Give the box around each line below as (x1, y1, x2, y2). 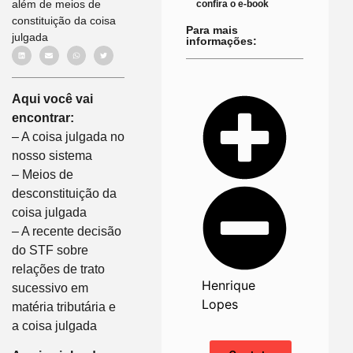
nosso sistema (12, 148, 92, 162)
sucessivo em (12, 281, 88, 295)
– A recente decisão (12, 224, 121, 238)
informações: (186, 34, 258, 47)
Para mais (186, 23, 239, 36)
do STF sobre (12, 243, 88, 257)
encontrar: (12, 110, 74, 124)
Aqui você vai (12, 91, 93, 106)
